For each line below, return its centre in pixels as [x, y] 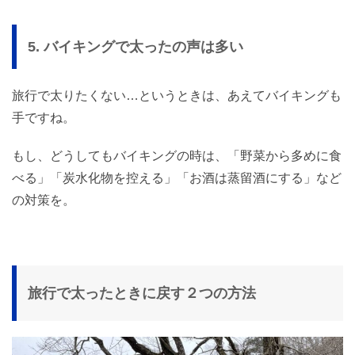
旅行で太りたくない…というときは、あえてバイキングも [177, 95]
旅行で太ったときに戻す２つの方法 [142, 293]
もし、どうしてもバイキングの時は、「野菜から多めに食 [177, 156]
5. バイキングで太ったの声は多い [136, 47]
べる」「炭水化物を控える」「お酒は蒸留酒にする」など [177, 178]
